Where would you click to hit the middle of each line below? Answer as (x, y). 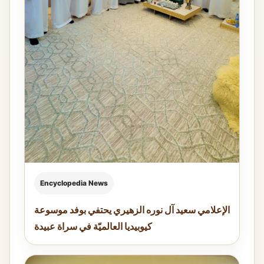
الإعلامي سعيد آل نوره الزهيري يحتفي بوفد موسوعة (132, 209)
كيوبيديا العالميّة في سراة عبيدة (93, 226)
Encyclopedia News (74, 183)
